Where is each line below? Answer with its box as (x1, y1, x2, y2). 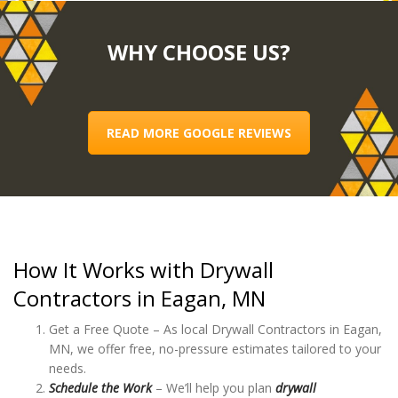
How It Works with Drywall (13, 254, 274, 284)
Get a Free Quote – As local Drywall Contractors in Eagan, (49, 321, 382, 338)
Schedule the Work (49, 379, 152, 396)
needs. (49, 360, 86, 377)
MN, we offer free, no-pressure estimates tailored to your (49, 340, 381, 357)
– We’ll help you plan (152, 379, 275, 396)
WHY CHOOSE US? (107, 36, 291, 67)
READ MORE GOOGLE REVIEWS (107, 123, 291, 141)
